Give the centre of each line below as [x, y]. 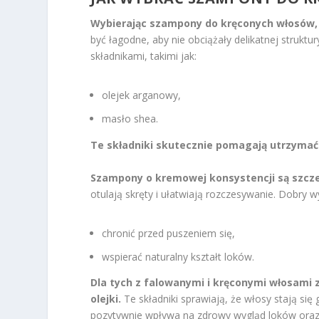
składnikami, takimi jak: [144, 56]
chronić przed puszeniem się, [169, 233]
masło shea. [130, 119]
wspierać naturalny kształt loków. [178, 256]
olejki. [106, 299]
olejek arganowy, [142, 95]
